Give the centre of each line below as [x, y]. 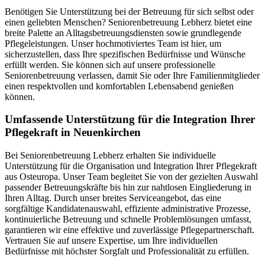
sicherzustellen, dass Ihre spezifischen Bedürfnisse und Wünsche [125, 54]
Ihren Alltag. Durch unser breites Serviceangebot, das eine [113, 198]
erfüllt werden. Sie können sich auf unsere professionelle [110, 64]
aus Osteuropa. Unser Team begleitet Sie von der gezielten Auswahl [131, 177]
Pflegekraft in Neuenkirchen [73, 132]
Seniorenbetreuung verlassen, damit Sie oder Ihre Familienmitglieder [132, 75]
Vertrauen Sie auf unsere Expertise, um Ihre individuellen [111, 241]
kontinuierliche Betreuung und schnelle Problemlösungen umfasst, [128, 219]
